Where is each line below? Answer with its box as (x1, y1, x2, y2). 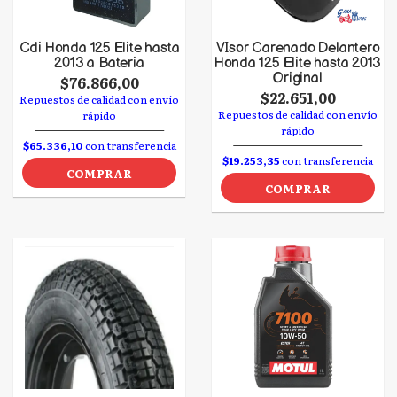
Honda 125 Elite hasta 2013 (214, 55, 382, 72)
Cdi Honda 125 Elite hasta (19, 40, 180, 57)
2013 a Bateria (54, 55, 144, 72)
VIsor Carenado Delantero (215, 40, 380, 57)
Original (273, 70, 323, 87)
